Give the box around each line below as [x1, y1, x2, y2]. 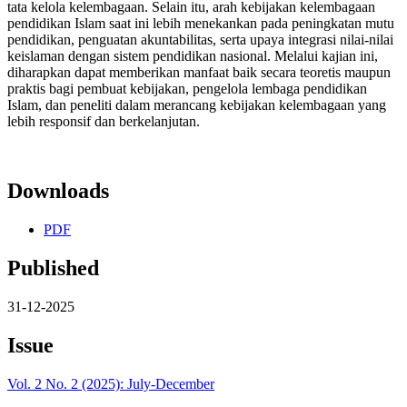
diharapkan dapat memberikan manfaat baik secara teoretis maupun [7, 65, 391, 81]
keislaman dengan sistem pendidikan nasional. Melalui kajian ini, [7, 48, 378, 65]
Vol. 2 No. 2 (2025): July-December [7, 375, 214, 392]
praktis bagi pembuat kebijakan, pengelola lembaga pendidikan [7, 81, 367, 97]
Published [7, 255, 99, 280]
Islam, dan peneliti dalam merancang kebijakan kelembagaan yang [7, 97, 386, 114]
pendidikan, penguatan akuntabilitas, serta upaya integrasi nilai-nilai [7, 32, 393, 48]
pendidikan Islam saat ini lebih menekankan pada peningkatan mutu [7, 15, 394, 32]
